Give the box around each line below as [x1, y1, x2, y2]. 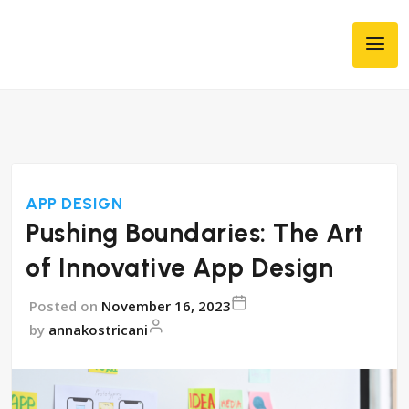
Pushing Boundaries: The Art [26, 217, 364, 248]
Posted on [26, 297, 101, 315]
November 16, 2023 [101, 297, 231, 315]
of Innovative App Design [26, 252, 333, 283]
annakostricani [48, 320, 148, 339]
